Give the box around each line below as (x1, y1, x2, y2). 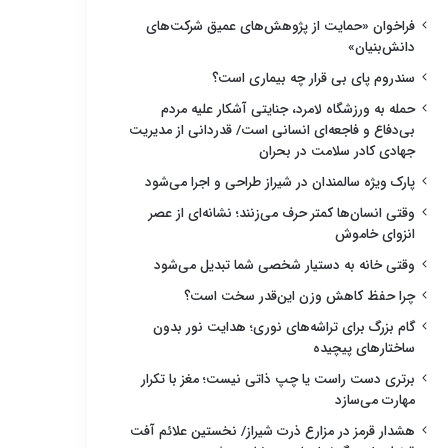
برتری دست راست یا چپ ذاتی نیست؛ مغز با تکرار (141, 368, 415, 390)
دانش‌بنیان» (348, 36, 415, 58)
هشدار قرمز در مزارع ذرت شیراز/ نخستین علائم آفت (130, 420, 415, 442)
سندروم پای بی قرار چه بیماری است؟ (212, 67, 415, 89)
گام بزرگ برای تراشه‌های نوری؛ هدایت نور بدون (153, 316, 415, 338)
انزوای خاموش (335, 223, 415, 245)
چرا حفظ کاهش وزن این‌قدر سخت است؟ (184, 285, 415, 307)
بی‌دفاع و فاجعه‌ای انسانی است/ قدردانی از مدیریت (129, 119, 415, 141)
